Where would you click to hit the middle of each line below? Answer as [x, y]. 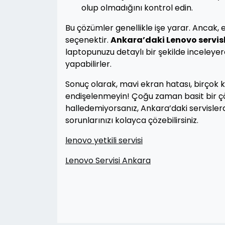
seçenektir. [88, 40]
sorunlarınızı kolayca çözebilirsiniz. [132, 120]
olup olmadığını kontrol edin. [137, 8]
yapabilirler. [88, 64]
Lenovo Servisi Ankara [108, 160]
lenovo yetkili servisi [104, 140]
